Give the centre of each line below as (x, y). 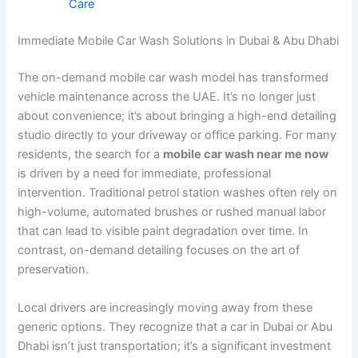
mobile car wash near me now (246, 155)
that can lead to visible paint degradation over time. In (163, 231)
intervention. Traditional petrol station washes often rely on (178, 193)
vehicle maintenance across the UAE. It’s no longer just (167, 97)
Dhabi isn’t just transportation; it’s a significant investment (175, 346)
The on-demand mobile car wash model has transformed (173, 78)
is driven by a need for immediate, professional (145, 174)
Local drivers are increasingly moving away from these (165, 307)
